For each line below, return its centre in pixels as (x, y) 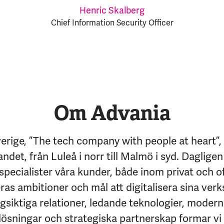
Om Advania (112, 113)
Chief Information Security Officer (112, 23)
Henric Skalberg (112, 10)
